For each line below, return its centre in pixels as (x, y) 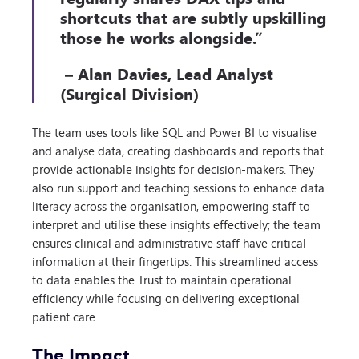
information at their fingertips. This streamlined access (175, 260)
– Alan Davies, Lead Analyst (167, 73)
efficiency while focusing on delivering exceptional (166, 297)
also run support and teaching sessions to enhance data (178, 187)
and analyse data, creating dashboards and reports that (178, 150)
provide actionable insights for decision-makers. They (173, 168)
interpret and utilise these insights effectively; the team (176, 224)
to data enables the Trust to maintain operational (162, 279)
